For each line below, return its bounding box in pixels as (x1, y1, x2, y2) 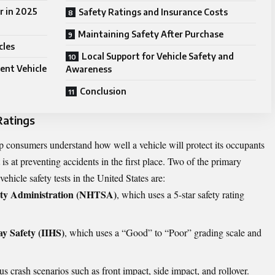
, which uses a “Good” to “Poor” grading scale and (64, 225, 261, 239)
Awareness (66, 64, 112, 75)
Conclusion (80, 86, 126, 97)
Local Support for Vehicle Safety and (82, 51, 234, 62)
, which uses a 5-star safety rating (117, 187, 244, 201)
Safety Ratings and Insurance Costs (79, 7, 228, 18)
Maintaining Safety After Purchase (78, 29, 223, 40)
